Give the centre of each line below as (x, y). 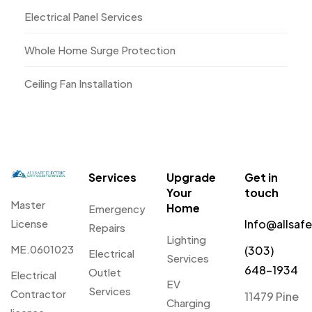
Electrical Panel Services (84, 16)
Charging (188, 303)
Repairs (107, 228)
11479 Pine (272, 297)
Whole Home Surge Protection (100, 49)
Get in (261, 178)
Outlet (105, 272)
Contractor (38, 293)
